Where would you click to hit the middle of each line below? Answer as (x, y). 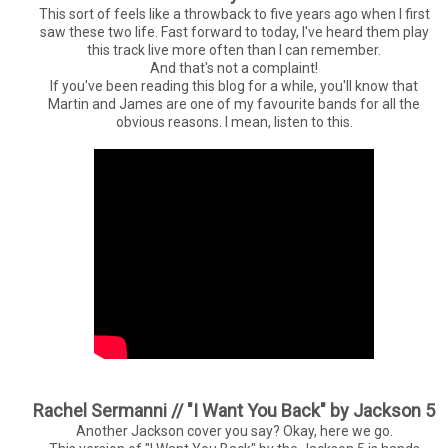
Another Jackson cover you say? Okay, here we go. (234, 430)
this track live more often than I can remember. (234, 49)
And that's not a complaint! (234, 67)
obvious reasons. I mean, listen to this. (234, 121)
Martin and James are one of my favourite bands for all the (234, 103)
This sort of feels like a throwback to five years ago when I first (234, 13)
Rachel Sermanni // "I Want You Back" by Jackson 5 (234, 410)
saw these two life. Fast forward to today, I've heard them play (234, 31)
